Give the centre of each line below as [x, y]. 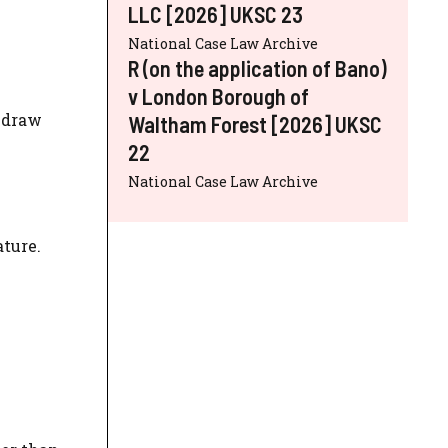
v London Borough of [218, 95]
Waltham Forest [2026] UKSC [255, 123]
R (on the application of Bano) [257, 67]
